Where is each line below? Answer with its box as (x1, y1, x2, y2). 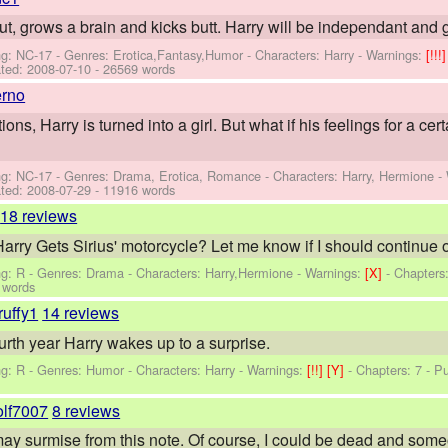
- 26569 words (91, 58, 176, 78)
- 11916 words (91, 179, 176, 199)
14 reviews (42, 301, 120, 325)
